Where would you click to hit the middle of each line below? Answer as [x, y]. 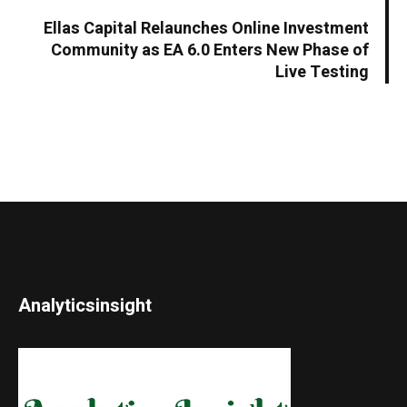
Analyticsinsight [85, 306]
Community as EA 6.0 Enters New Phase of [210, 51]
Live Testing [322, 73]
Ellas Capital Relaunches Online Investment [206, 29]
